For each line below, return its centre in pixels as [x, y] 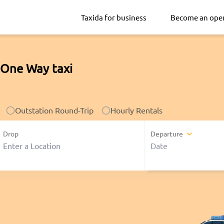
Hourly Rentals [136, 110]
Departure [167, 134]
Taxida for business [114, 17]
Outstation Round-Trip [54, 110]
